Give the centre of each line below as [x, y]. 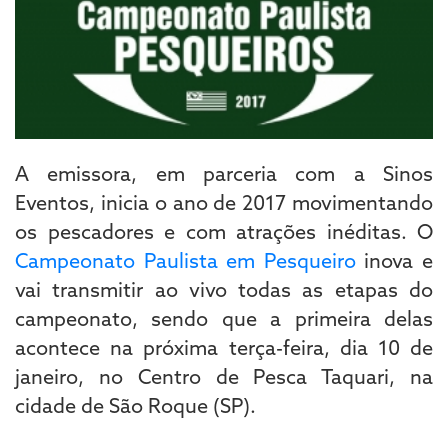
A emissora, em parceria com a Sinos [224, 173]
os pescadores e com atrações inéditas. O [224, 231]
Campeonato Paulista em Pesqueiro [185, 260]
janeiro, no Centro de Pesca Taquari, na [224, 376]
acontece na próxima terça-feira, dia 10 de [224, 347]
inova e [394, 260]
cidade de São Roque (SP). [135, 405]
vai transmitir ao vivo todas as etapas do [224, 289]
